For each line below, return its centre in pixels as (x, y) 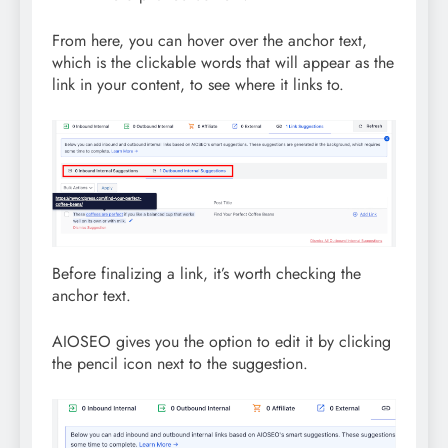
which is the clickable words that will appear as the (223, 63)
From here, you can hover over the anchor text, (209, 41)
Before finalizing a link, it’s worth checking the (206, 273)
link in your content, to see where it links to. (198, 85)
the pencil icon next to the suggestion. (180, 363)
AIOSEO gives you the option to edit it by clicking (221, 341)
